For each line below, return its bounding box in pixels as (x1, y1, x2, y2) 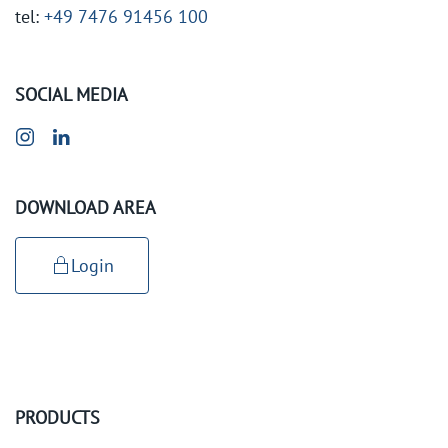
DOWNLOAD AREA (15, 195, 156, 219)
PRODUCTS (15, 405, 100, 429)
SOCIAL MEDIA (15, 82, 128, 106)
